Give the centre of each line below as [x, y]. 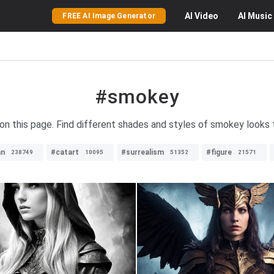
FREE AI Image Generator [109, 16]
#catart [65, 152]
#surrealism [143, 152]
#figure [219, 152]
